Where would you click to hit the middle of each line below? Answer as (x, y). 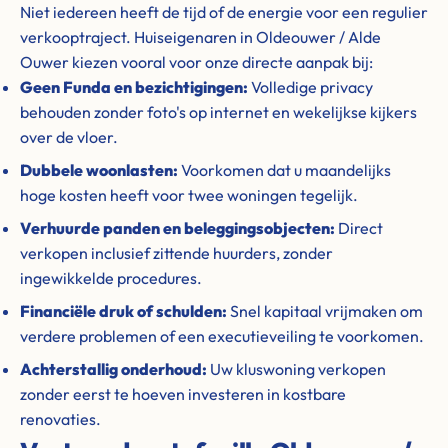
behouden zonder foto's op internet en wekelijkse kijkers (218, 112)
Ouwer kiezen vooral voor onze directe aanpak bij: (196, 62)
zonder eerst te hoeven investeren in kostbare (183, 394)
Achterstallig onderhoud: (113, 369)
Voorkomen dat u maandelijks (284, 170)
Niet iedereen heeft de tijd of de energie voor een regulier (224, 12)
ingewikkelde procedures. (111, 278)
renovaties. (60, 419)
